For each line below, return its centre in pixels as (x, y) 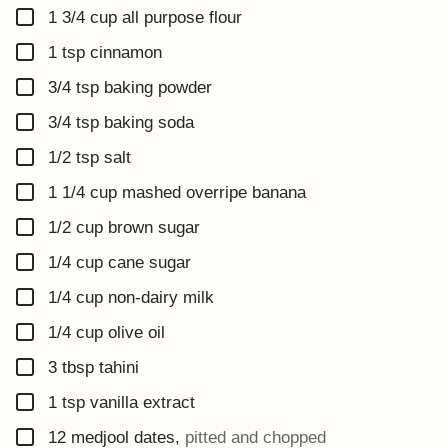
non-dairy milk (161, 297)
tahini (119, 367)
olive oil (136, 332)
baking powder (158, 87)
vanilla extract (142, 402)
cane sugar (149, 262)
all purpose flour (182, 17)
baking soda (149, 122)
